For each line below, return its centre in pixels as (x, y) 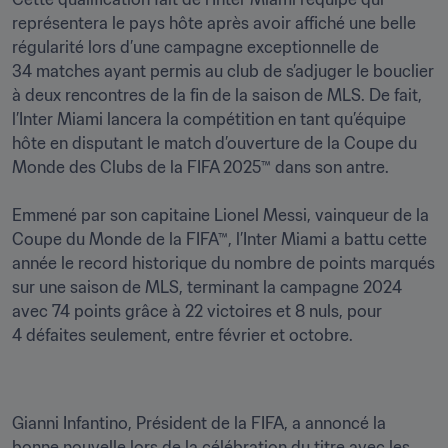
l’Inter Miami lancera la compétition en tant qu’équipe (209, 119)
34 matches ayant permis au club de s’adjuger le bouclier (223, 71)
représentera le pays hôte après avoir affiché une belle (214, 23)
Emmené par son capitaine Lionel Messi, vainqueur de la (220, 215)
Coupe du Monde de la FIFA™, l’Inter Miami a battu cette (219, 239)
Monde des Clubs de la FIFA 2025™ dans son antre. (202, 167)
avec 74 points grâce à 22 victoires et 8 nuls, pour (197, 311)
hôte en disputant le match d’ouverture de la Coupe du (214, 143)
